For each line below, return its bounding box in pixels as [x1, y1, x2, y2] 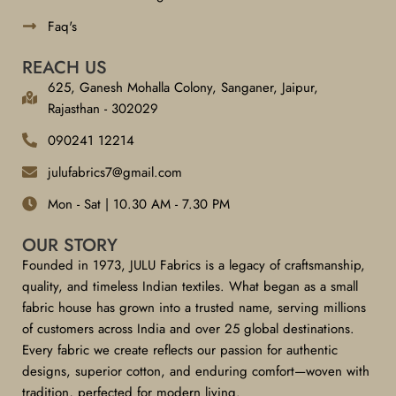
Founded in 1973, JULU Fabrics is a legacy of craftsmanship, [22, 255, 365, 275]
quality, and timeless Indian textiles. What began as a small [22, 276, 358, 296]
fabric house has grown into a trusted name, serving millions [22, 297, 366, 317]
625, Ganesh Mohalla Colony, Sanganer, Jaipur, [48, 77, 319, 97]
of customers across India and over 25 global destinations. [22, 318, 354, 339]
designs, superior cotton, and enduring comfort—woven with [22, 361, 369, 381]
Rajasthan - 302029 [48, 98, 159, 118]
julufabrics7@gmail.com [48, 162, 183, 182]
